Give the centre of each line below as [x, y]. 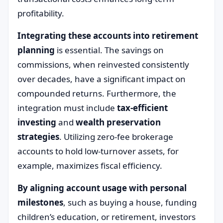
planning [36, 50]
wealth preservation [118, 122]
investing [37, 122]
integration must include [67, 108]
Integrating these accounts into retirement [108, 36]
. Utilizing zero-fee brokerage [116, 137]
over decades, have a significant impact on [102, 79]
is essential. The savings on [109, 50]
